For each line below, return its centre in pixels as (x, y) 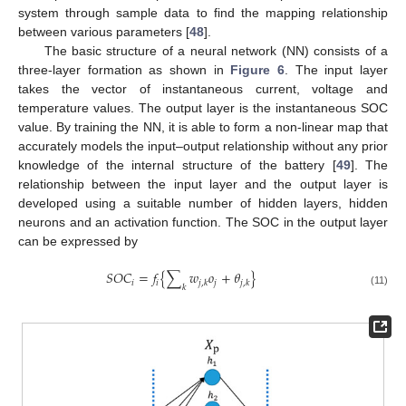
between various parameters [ (104, 32)
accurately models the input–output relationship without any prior (203, 146)
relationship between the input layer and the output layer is (203, 184)
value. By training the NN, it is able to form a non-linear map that (203, 127)
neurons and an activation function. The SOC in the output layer (203, 222)
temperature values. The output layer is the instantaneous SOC (203, 108)
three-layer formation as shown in (125, 70)
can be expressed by (78, 242)
